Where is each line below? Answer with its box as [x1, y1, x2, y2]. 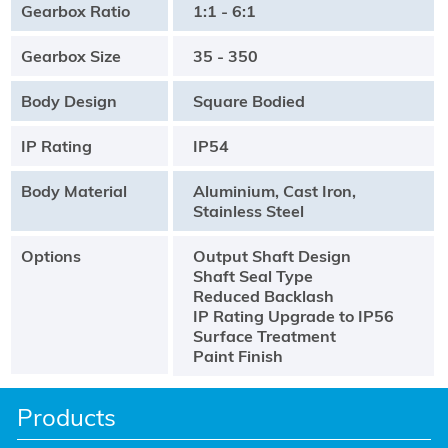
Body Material [20, 180, 127, 201]
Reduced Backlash [192, 285, 334, 306]
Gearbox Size [20, 45, 121, 66]
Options [20, 245, 81, 266]
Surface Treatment [192, 325, 336, 346]
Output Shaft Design [192, 245, 351, 266]
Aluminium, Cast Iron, [192, 180, 356, 201]
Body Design [20, 90, 117, 111]
